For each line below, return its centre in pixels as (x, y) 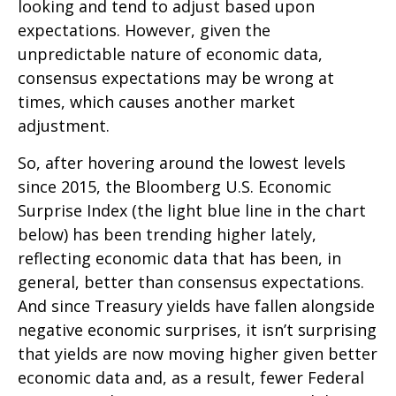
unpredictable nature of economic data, (170, 54)
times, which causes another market (156, 102)
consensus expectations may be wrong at (176, 78)
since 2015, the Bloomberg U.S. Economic (175, 187)
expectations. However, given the (144, 30)
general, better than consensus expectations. (191, 282)
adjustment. (64, 126)
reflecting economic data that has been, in (179, 259)
